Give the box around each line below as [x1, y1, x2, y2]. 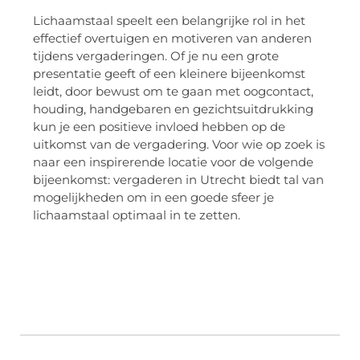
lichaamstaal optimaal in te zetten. [33, 207, 240, 223]
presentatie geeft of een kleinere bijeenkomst [33, 65, 305, 81]
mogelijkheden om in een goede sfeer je [33, 189, 274, 205]
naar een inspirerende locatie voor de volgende [33, 153, 313, 170]
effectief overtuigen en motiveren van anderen [33, 30, 312, 46]
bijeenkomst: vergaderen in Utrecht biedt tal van [33, 171, 324, 187]
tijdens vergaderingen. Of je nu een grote [33, 47, 279, 63]
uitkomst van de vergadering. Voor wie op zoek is [33, 136, 325, 152]
